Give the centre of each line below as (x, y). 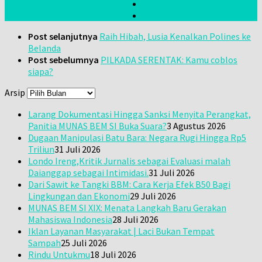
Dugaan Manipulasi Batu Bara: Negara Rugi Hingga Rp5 (137, 138)
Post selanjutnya (64, 37)
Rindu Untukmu (59, 255)
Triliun (41, 149)
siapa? (41, 72)
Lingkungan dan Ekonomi (79, 196)
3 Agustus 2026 (196, 126)
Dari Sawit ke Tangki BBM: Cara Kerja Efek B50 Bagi (129, 185)
